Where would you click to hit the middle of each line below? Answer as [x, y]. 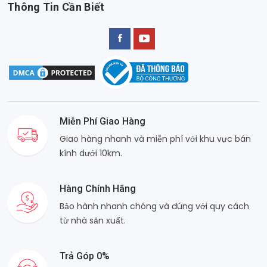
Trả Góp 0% [85, 256]
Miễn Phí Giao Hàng [103, 121]
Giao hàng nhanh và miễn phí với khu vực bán [155, 139]
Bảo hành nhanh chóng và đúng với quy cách [154, 206]
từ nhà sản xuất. [93, 220]
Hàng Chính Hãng [98, 188]
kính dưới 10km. [91, 153]
